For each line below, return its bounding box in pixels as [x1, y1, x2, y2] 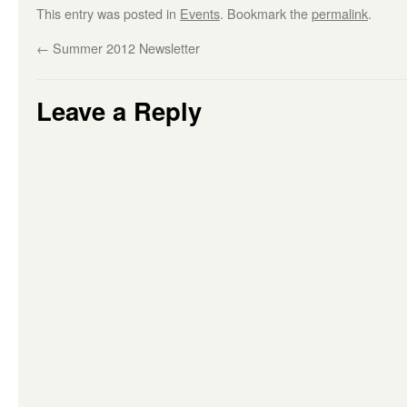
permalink [312, 4, 368, 23]
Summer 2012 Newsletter [49, 38, 200, 57]
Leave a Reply [36, 93, 202, 128]
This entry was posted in [36, 4, 180, 23]
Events [180, 4, 220, 23]
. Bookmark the [220, 4, 312, 23]
